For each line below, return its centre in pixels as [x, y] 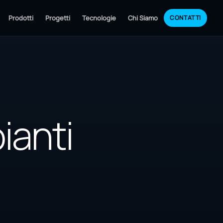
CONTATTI [185, 18]
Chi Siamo [143, 18]
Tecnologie [99, 18]
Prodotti [21, 18]
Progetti [58, 18]
